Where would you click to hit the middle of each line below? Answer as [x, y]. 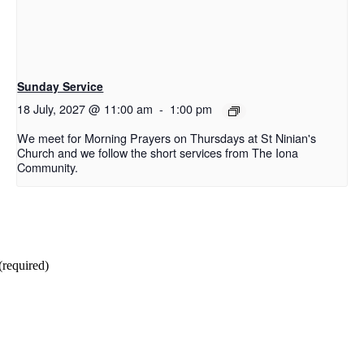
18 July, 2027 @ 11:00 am [85, 109]
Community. [48, 167]
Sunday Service [61, 87]
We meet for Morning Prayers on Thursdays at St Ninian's [167, 138]
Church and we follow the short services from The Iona [158, 153]
